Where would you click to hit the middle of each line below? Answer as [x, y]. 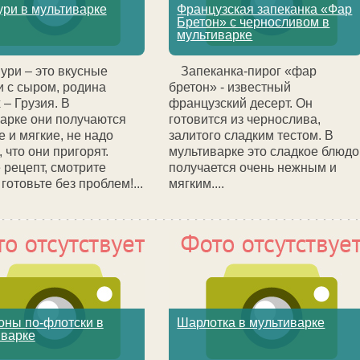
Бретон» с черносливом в [254, 22]
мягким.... [197, 184]
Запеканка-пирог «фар [249, 71]
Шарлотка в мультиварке [251, 323]
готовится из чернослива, [245, 119]
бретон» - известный [230, 87]
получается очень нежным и [253, 168]
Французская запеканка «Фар [265, 9]
